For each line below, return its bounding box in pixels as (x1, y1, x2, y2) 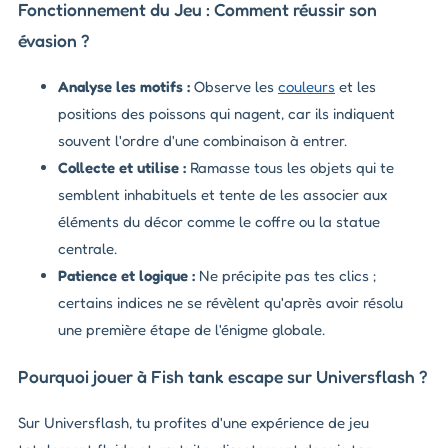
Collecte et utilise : (58, 158, 186, 178)
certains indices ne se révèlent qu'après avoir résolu (58, 293, 403, 313)
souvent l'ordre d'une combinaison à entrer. (58, 131, 347, 151)
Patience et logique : (58, 266, 195, 286)
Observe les (190, 77, 278, 97)
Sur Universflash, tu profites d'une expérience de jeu (18, 413, 369, 433)
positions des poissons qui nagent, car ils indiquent (58, 104, 395, 124)
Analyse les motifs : (58, 77, 190, 97)
